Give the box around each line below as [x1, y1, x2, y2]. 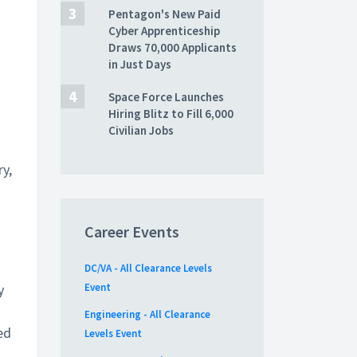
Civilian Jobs [108, 123, 174, 138]
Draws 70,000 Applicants [108, 40, 237, 55]
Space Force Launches [108, 89, 224, 104]
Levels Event [84, 327, 142, 340]
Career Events [84, 222, 179, 241]
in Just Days [108, 57, 171, 72]
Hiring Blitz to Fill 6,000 [108, 106, 233, 121]
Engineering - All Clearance [84, 308, 210, 321]
